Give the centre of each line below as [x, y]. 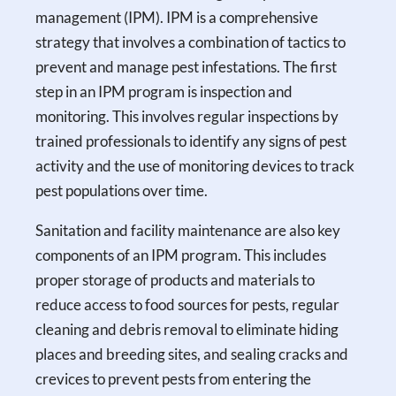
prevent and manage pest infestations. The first [187, 66]
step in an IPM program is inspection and [164, 91]
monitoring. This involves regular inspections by [187, 116]
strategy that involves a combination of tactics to [191, 42]
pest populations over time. [122, 190]
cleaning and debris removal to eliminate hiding [187, 329]
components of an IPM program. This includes [181, 255]
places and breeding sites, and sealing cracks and [192, 354]
